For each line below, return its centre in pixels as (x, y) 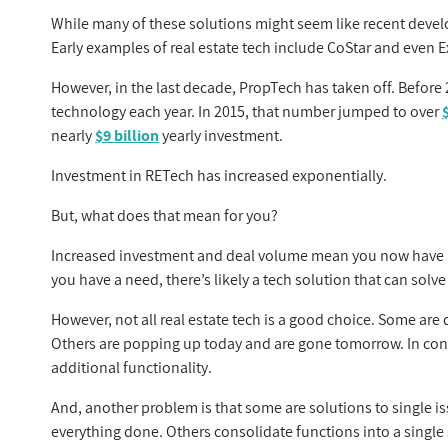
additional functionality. (135, 367)
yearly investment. (223, 135)
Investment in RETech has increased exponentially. (221, 175)
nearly (73, 135)
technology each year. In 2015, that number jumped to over (247, 111)
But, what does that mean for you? (165, 215)
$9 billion (127, 135)
